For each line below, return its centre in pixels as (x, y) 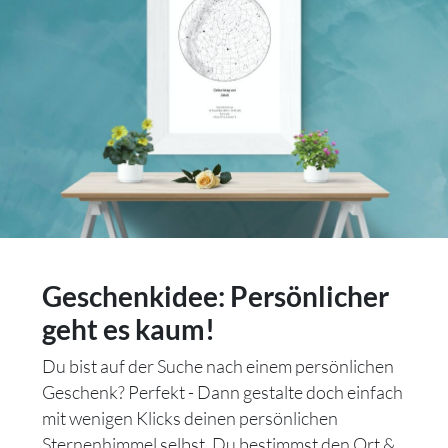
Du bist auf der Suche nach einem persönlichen (218, 365)
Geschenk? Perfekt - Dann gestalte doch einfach (222, 391)
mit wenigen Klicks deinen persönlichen (190, 417)
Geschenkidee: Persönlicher (215, 295)
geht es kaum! (128, 328)
